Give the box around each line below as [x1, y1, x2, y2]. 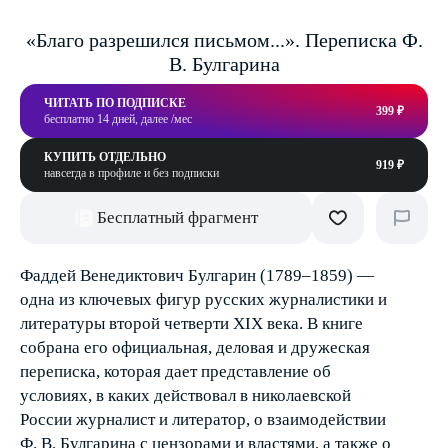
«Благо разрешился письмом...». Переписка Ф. [25, 29, 423, 51]
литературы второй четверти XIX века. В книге [20, 314, 363, 333]
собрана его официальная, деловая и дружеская [20, 338, 370, 357]
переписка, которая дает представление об [20, 362, 331, 381]
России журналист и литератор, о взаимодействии [20, 410, 386, 429]
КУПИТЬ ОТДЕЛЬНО [44, 150, 166, 164]
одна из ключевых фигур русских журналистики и [20, 290, 387, 309]
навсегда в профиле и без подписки [44, 166, 219, 180]
